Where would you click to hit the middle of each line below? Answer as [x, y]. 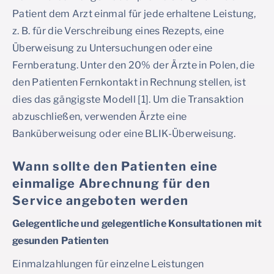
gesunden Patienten [61, 241]
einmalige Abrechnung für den [111, 183]
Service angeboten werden [100, 201]
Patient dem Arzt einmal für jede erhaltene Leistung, [134, 14]
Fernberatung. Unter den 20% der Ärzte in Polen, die [134, 65]
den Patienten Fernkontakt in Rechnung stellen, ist [129, 82]
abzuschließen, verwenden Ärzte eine [100, 117]
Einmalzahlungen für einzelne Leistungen [108, 264]
